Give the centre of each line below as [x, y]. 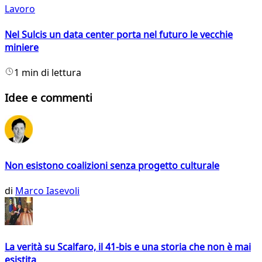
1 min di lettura [48, 72]
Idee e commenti [49, 97]
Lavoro [20, 9]
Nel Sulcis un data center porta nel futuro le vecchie [119, 34]
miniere [22, 47]
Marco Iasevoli [47, 190]
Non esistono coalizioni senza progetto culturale [112, 165]
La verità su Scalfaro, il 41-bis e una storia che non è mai [128, 247]
